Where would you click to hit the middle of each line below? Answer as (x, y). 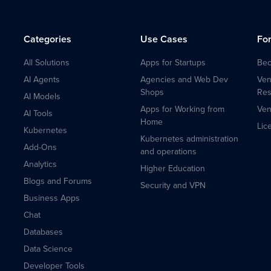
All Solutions (46, 63)
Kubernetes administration (189, 139)
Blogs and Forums (57, 181)
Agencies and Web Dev (184, 80)
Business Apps (51, 198)
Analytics (40, 164)
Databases (43, 232)
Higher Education (172, 168)
